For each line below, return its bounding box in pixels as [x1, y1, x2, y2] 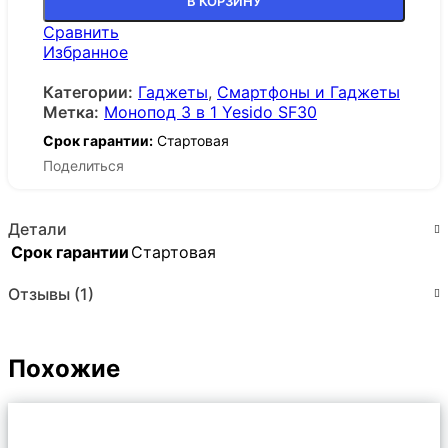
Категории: [43, 82, 133, 103]
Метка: [43, 102, 99, 123]
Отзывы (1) [8, 283, 94, 304]
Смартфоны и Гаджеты [217, 82, 400, 103]
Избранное [43, 42, 128, 63]
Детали [8, 218, 67, 239]
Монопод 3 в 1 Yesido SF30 [104, 102, 317, 123]
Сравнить [43, 22, 119, 43]
